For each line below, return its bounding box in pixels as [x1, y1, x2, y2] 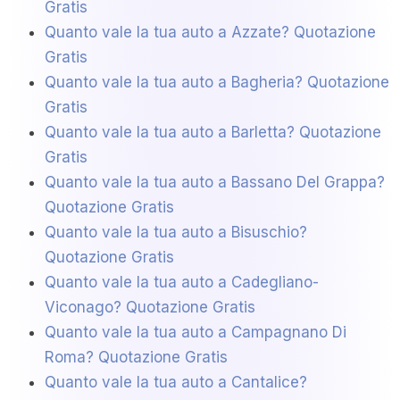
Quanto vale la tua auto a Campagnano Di [45, 323, 346, 342]
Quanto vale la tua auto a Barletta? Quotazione [45, 123, 381, 142]
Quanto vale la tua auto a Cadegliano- [45, 273, 319, 292]
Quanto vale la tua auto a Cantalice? [45, 373, 307, 392]
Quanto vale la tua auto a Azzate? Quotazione [45, 23, 376, 42]
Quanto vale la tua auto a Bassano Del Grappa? [45, 173, 385, 192]
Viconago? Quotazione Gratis [45, 298, 255, 317]
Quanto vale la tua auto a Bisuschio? [45, 223, 307, 242]
